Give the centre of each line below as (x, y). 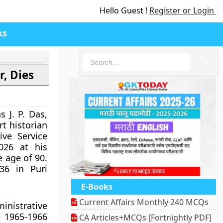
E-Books (97, 187)
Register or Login (183, 10)
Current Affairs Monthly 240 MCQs (143, 202)
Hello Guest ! (124, 10)
